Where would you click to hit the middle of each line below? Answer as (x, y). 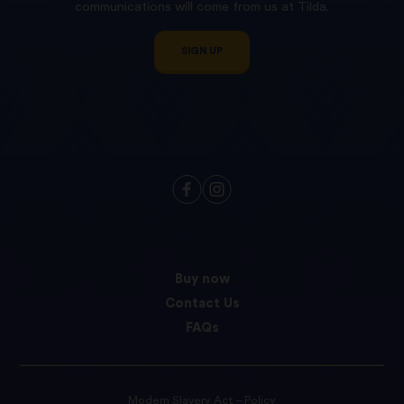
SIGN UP (202, 50)
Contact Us (202, 303)
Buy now (202, 279)
